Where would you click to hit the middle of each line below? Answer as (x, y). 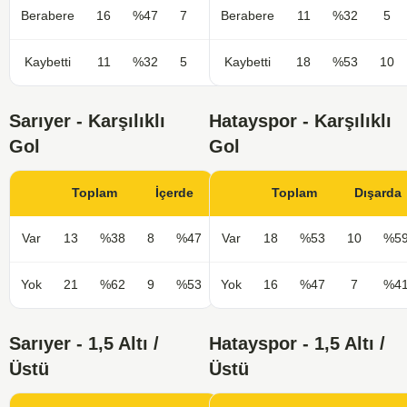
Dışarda (378, 194)
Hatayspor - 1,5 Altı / (297, 344)
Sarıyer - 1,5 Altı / (84, 344)
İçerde (174, 194)
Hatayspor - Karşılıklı (300, 121)
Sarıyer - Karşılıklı (87, 121)
